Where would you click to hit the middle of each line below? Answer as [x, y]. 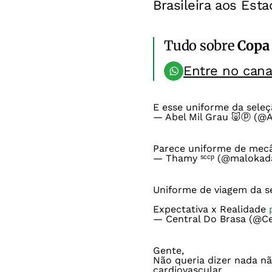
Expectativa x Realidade [211, 209]
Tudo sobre [201, 46]
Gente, [168, 251]
